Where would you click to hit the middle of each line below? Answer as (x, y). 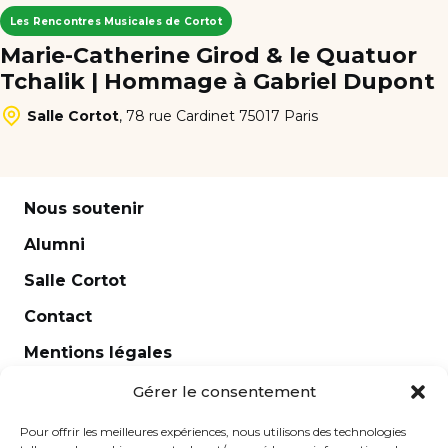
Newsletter (71, 389)
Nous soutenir (84, 209)
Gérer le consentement (224, 391)
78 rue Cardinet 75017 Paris (222, 115)
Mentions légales (98, 353)
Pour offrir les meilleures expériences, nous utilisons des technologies (213, 431)
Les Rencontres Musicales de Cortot (116, 21)
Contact (58, 317)
